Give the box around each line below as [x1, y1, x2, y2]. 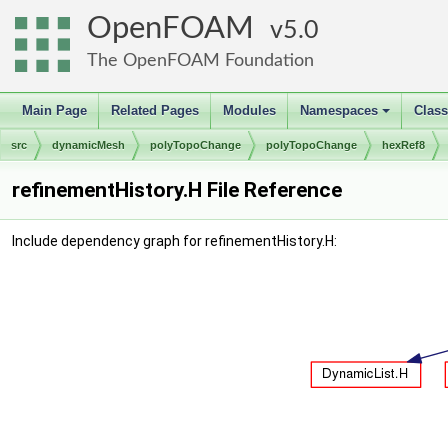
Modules [223, 103, 276, 118]
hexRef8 [382, 139, 425, 151]
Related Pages [111, 103, 199, 118]
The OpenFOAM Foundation [87, 51, 314, 70]
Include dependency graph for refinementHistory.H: [12, 233, 337, 249]
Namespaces [300, 103, 378, 118]
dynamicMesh [52, 139, 125, 151]
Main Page [22, 103, 87, 118]
